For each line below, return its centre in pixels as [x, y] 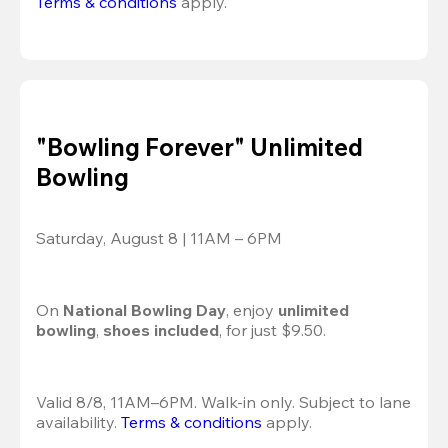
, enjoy [250, 310]
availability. [78, 422]
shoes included [161, 330]
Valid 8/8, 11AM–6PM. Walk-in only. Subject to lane [223, 402]
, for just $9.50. [272, 330]
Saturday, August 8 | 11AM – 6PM [159, 238]
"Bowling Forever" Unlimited [199, 147]
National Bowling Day [144, 310]
